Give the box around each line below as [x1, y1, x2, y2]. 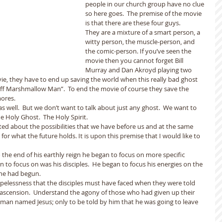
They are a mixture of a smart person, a [85, 28, 202, 37]
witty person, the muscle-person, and [85, 37, 196, 46]
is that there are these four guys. [85, 18, 180, 27]
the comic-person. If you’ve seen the [85, 47, 193, 55]
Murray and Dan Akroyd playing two [85, 65, 193, 74]
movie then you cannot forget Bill [85, 56, 185, 65]
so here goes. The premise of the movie [85, 9, 203, 18]
